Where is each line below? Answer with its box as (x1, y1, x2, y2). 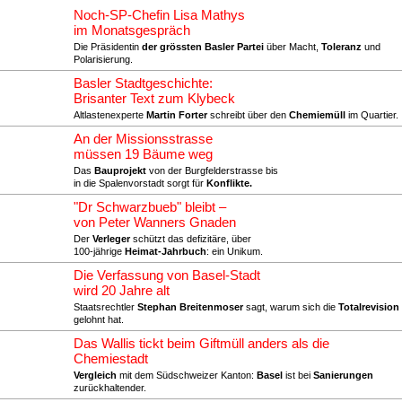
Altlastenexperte (74, 109, 146, 120)
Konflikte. (206, 178, 252, 188)
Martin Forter (146, 109, 207, 120)
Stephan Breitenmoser (137, 301, 243, 312)
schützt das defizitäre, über (130, 233, 251, 244)
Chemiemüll (289, 109, 345, 120)
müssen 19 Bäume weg (74, 147, 213, 162)
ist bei (283, 370, 313, 380)
